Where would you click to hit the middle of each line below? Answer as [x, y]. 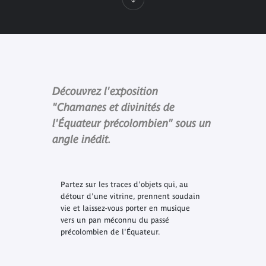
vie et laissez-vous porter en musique [125, 208]
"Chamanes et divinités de [113, 107]
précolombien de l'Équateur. [110, 232]
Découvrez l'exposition [105, 91]
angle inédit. [81, 139]
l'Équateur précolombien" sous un [131, 123]
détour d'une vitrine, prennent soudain [130, 197]
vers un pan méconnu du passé [115, 220]
